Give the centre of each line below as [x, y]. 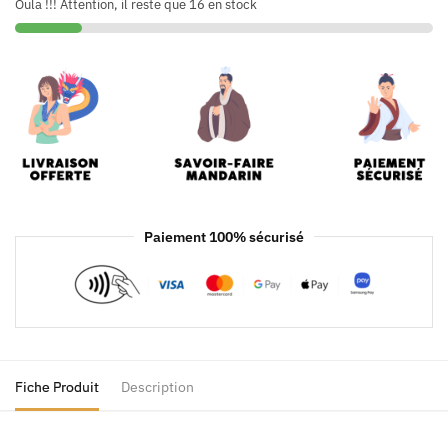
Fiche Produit [57, 386]
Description [157, 386]
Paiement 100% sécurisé [224, 236]
